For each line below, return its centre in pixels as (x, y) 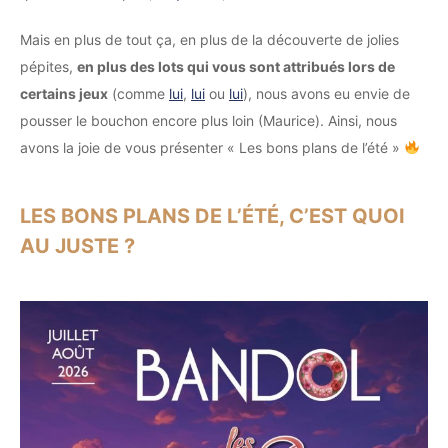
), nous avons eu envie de (326, 93)
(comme (138, 93)
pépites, (48, 66)
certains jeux (64, 93)
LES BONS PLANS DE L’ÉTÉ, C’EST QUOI (212, 216)
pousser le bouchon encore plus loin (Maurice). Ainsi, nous (208, 120)
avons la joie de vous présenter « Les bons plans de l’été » (212, 147)
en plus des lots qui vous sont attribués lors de (236, 66)
